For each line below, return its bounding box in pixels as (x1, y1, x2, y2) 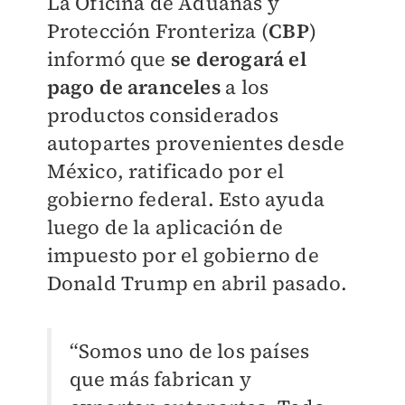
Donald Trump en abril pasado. (46, 268, 348, 297)
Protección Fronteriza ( (46, 16, 269, 44)
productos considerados (46, 100, 278, 128)
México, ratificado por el (46, 156, 285, 184)
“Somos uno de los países (69, 336, 310, 364)
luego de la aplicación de (46, 212, 284, 240)
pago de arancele (46, 72, 212, 100)
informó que (46, 44, 171, 72)
